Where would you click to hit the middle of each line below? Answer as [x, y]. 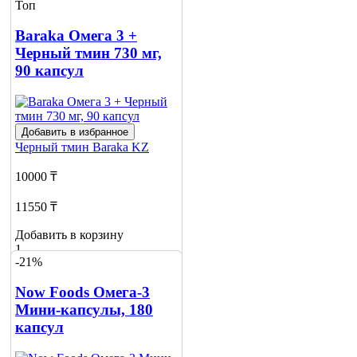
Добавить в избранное [75, 132]
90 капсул [49, 71]
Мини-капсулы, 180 [84, 310]
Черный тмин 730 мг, [88, 53]
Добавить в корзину [69, 235]
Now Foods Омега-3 [82, 292]
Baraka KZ [121, 147]
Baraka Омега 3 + [76, 36]
